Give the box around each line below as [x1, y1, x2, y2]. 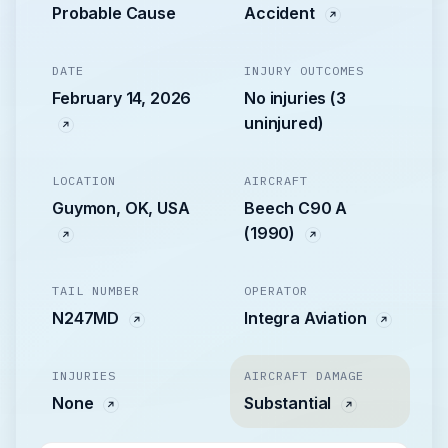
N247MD [52, 308, 123, 329]
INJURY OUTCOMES [244, 63, 364, 79]
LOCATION [52, 173, 116, 189]
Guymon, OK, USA [52, 198, 190, 219]
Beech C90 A [244, 198, 348, 219]
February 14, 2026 [52, 88, 192, 109]
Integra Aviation [244, 308, 371, 329]
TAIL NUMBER [52, 283, 140, 299]
